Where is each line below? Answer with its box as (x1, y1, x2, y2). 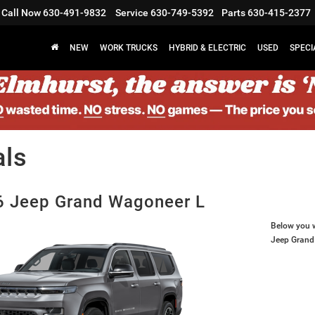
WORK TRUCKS (100, 43, 157, 53)
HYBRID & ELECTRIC (169, 43, 246, 53)
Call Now (1, 7, 41, 19)
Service (115, 7, 148, 19)
